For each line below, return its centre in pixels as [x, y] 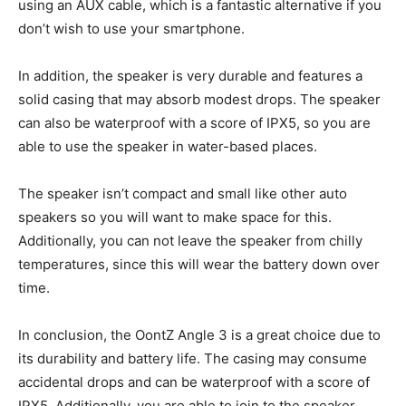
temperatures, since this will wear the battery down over [199, 264]
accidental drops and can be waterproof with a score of [194, 382]
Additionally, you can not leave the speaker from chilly [190, 240]
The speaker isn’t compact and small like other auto [183, 193]
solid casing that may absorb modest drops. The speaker [199, 99]
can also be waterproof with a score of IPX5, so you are [194, 122]
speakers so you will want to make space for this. [175, 217]
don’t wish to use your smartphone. [131, 28]
